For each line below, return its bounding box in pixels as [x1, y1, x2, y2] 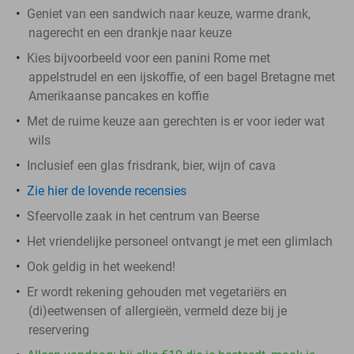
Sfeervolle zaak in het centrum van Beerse [27, 208, 259, 224]
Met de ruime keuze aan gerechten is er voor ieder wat [27, 113, 325, 129]
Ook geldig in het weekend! [27, 258, 175, 274]
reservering [28, 322, 89, 337]
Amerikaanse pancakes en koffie [28, 88, 209, 104]
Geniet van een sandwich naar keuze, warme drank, [27, 6, 311, 21]
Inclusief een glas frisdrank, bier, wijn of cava [27, 157, 276, 173]
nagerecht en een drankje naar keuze [28, 24, 232, 40]
